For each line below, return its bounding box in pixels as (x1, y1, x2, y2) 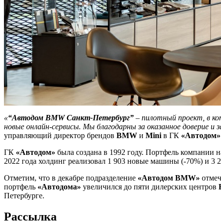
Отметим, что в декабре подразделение (4, 173, 138, 182)
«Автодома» (37, 182, 81, 191)
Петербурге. (4, 191, 44, 200)
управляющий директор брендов (4, 131, 116, 140)
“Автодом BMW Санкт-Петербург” (8, 113, 134, 122)
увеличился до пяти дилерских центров (81, 182, 219, 191)
